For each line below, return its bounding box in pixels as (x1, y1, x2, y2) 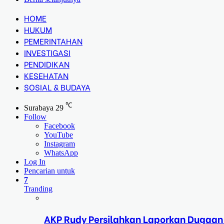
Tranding (24, 184, 52, 193)
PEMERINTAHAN (24, 35, 82, 46)
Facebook (44, 121, 75, 130)
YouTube (44, 130, 73, 139)
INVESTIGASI (24, 46, 70, 58)
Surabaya (24, 103, 53, 112)
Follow (24, 112, 46, 121)
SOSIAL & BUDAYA (24, 81, 90, 92)
